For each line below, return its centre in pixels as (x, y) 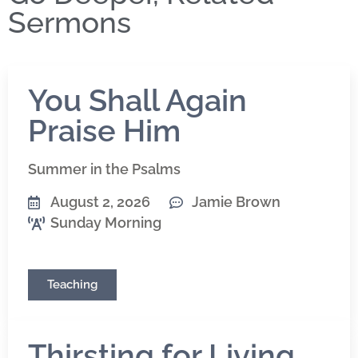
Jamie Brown (236, 202)
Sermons (70, 23)
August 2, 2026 (100, 202)
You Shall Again (137, 101)
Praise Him (104, 131)
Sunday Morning (106, 223)
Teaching (72, 285)
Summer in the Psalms (104, 169)
